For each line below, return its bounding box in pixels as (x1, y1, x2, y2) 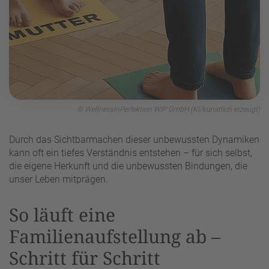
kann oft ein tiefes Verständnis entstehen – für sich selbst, (9, 147, 252, 159)
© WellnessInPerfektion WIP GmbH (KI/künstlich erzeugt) (77, 104, 260, 113)
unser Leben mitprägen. (9, 173, 108, 185)
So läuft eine (9, 202, 115, 227)
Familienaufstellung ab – (9, 223, 220, 249)
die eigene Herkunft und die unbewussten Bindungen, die (9, 160, 247, 172)
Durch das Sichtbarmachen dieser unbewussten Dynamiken (9, 133, 259, 145)
